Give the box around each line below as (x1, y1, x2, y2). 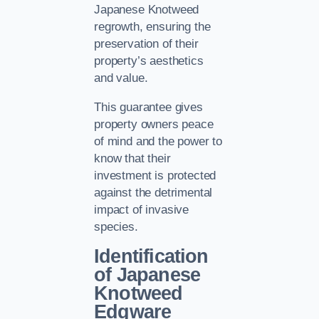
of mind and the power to (94, 134, 223, 148)
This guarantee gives (94, 100, 203, 114)
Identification (94, 246, 209, 268)
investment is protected (94, 168, 216, 182)
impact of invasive (94, 202, 189, 216)
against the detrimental (94, 185, 213, 199)
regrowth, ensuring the (94, 20, 211, 34)
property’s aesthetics (94, 54, 204, 68)
